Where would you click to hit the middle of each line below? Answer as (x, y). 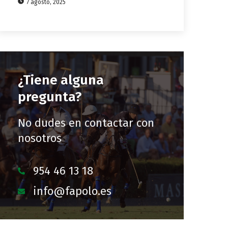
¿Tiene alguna (61, 80)
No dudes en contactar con (86, 123)
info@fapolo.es (72, 191)
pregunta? (49, 97)
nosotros (39, 138)
